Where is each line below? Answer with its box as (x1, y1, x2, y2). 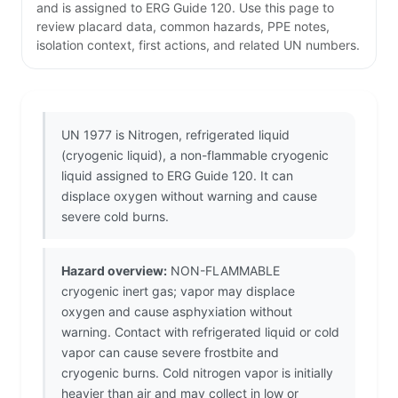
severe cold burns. (61, 209, 169, 225)
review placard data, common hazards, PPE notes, (36, 19, 330, 35)
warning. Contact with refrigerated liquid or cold (61, 324, 339, 340)
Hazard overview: (61, 263, 167, 279)
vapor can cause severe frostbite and (61, 345, 279, 361)
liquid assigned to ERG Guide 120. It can (61, 168, 293, 184)
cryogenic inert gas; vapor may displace (61, 283, 295, 299)
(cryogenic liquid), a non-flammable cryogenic (61, 147, 329, 163)
